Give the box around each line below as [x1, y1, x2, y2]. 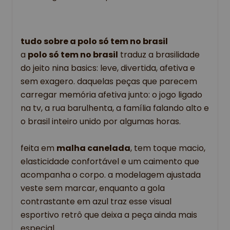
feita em [21, 142, 56, 155]
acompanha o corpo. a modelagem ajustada [21, 169, 201, 181]
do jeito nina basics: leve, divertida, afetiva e [21, 62, 195, 74]
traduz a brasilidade [118, 49, 200, 61]
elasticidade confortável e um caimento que [21, 156, 199, 168]
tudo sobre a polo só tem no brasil [21, 35, 168, 48]
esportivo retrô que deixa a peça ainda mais [21, 209, 197, 221]
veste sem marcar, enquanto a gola [21, 182, 165, 195]
